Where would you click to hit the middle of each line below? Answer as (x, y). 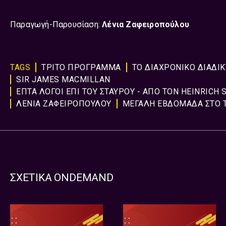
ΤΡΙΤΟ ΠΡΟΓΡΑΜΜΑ (81, 67)
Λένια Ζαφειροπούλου (146, 24)
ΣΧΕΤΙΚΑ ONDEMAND (62, 178)
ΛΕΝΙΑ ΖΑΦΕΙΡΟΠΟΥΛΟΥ (64, 104)
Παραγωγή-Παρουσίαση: (56, 24)
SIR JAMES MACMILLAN (63, 79)
